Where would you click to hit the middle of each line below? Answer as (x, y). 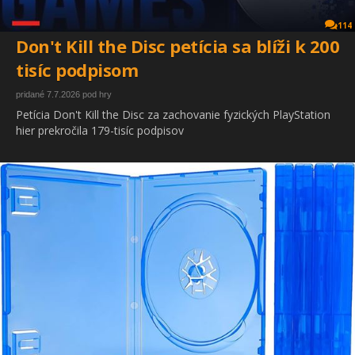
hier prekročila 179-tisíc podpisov (100, 130)
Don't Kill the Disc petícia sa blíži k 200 (177, 46)
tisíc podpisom (77, 69)
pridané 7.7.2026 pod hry (64, 94)
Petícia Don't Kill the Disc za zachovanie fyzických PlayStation (173, 114)
